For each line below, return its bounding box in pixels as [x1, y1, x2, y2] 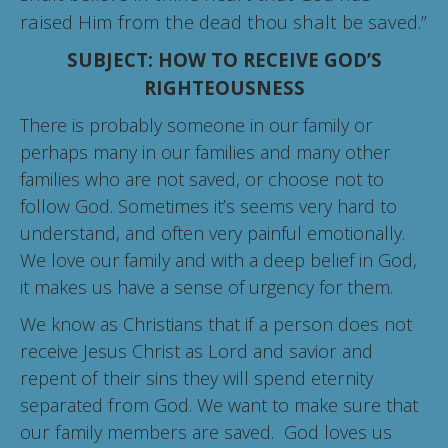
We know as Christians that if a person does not [20, 312, 412, 337]
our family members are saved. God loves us [20, 420, 392, 445]
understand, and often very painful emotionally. [20, 221, 405, 246]
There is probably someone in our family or [20, 113, 372, 138]
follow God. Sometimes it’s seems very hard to [20, 194, 397, 219]
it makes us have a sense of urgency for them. [20, 275, 393, 300]
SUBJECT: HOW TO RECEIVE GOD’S [66, 47, 382, 73]
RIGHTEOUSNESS [143, 75, 305, 101]
